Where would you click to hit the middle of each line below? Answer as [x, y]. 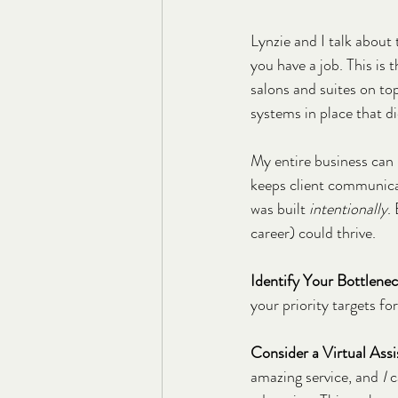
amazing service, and [316, 376]
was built [280, 208]
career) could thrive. [313, 232]
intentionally [348, 208]
